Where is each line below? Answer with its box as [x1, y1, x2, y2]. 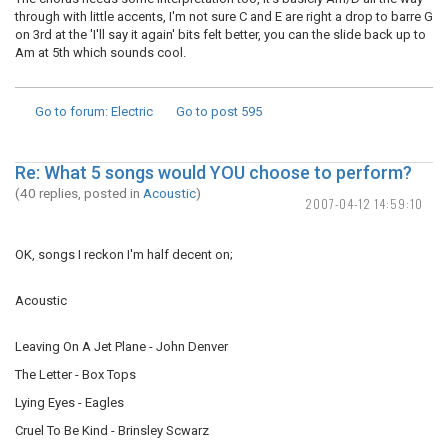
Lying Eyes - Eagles [15, 395, 124, 410]
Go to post [176, 104, 238, 119]
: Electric [105, 104, 153, 119]
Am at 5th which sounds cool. [15, 45, 186, 60]
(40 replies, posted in [15, 185, 143, 201]
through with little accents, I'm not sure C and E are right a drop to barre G [15, 9, 433, 24]
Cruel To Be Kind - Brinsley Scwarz [15, 423, 209, 438]
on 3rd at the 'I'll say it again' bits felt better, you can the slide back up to [15, 27, 426, 42]
